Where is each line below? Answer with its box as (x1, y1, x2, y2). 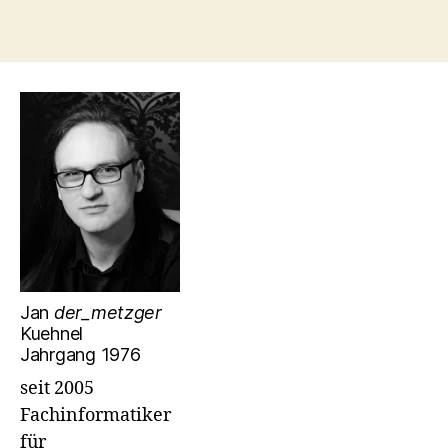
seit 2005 (20, 377, 94, 400)
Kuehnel (20, 323, 84, 344)
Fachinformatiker (20, 404, 171, 427)
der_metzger (53, 302, 162, 323)
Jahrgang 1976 (20, 344, 141, 365)
